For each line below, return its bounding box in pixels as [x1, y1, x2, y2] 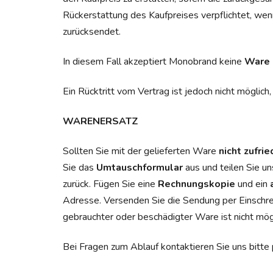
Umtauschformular [96, 160, 183, 174]
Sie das [63, 160, 96, 174]
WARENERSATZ [63, 114, 138, 128]
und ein [235, 177, 270, 191]
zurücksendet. [63, 24, 121, 38]
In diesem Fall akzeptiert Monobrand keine [63, 54, 244, 68]
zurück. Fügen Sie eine [63, 177, 158, 191]
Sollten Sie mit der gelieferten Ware [63, 144, 219, 158]
